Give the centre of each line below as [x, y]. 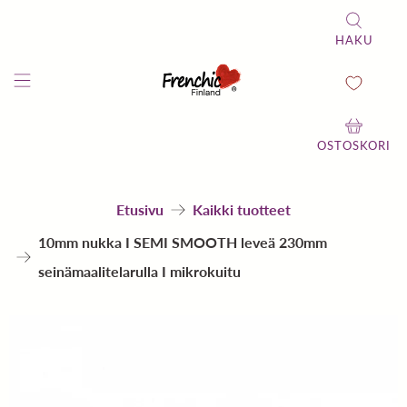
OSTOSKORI [354, 145]
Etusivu [140, 209]
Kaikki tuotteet [242, 209]
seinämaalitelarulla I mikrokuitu [139, 271]
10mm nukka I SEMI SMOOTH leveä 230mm [183, 242]
